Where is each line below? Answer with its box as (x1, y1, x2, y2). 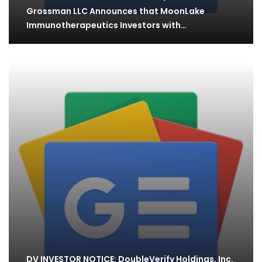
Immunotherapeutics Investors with (26, 19, 181, 31)
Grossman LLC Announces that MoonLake (26, 5, 205, 17)
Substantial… (26, 33, 83, 45)
